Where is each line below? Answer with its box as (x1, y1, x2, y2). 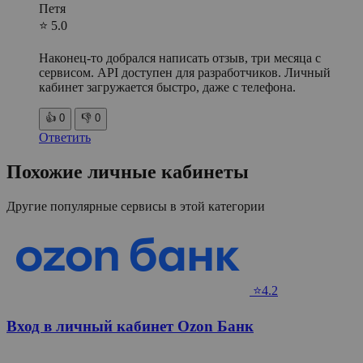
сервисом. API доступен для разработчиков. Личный (39, 65, 331, 79)
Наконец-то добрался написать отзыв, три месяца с (39, 50, 321, 65)
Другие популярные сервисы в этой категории (6, 199, 265, 213)
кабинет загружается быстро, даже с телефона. (39, 79, 296, 94)
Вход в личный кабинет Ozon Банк (6, 318, 254, 335)
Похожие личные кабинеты (6, 160, 249, 182)
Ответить (39, 130, 91, 144)
